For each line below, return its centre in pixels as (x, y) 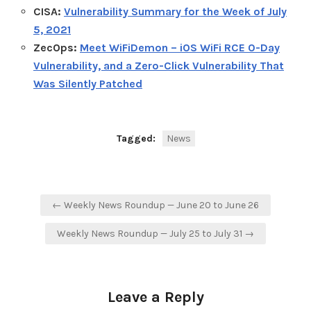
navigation (67, 219)
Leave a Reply (155, 297)
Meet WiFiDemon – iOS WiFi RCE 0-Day (180, 47)
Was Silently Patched (88, 83)
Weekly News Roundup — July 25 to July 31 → (155, 233)
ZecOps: (57, 47)
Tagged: (137, 138)
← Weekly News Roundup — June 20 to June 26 (155, 205)
